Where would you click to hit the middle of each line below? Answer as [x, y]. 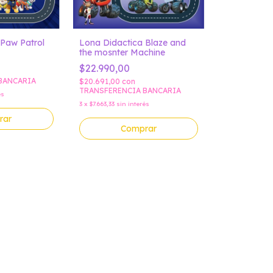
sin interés [133, 104]
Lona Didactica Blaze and [132, 43]
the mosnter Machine [122, 53]
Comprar [138, 129]
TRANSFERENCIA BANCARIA [130, 91]
